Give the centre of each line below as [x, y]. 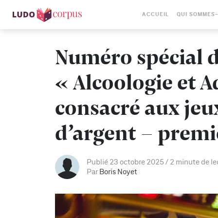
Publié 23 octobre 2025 [125, 162]
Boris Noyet [118, 172]
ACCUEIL [156, 14]
